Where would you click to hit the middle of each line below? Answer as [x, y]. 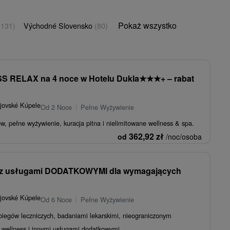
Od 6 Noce [56, 199]
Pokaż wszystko [147, 25]
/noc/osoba [184, 136]
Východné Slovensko [59, 25]
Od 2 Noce [56, 107]
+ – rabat [177, 78]
